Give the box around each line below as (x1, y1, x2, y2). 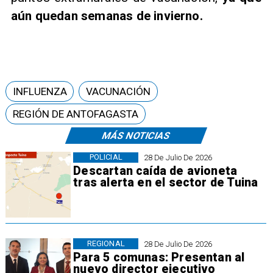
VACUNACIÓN (86, 85, 151, 97)
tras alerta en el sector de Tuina (73, 175, 258, 190)
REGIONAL (87, 239, 125, 249)
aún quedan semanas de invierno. (10, 9, 207, 24)
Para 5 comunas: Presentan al (73, 250, 245, 264)
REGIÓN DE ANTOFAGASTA (12, 108, 138, 121)
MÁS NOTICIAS (99, 130, 172, 142)
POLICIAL (89, 152, 122, 162)
